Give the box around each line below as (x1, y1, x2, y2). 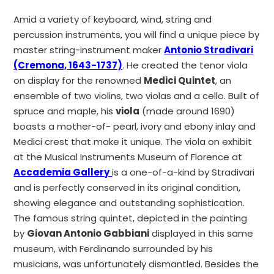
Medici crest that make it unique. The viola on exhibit (13, 135, 253, 148)
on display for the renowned (13, 74, 144, 87)
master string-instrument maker (13, 43, 165, 56)
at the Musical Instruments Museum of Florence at (13, 150, 243, 163)
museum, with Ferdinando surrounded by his (13, 242, 213, 255)
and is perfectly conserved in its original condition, (13, 181, 241, 194)
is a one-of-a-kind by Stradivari (112, 166, 255, 179)
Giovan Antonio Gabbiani (27, 227, 150, 240)
